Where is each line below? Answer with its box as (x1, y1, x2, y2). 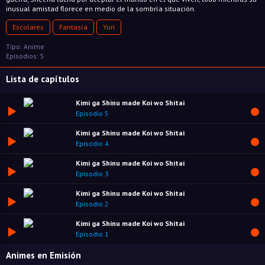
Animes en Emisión (6, 250, 81, 261)
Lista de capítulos (6, 73, 79, 85)
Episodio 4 (76, 139, 109, 148)
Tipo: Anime (6, 42, 44, 51)
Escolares (12, 22, 44, 31)
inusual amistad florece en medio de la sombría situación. (6, 4, 196, 13)
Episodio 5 (76, 109, 109, 118)
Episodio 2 (76, 199, 109, 208)
